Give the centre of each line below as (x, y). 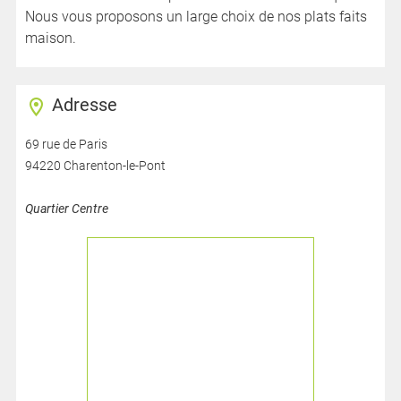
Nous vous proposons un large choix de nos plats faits (196, 17)
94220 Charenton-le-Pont (95, 166)
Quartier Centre (66, 209)
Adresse (84, 105)
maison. (50, 38)
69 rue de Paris (66, 144)
